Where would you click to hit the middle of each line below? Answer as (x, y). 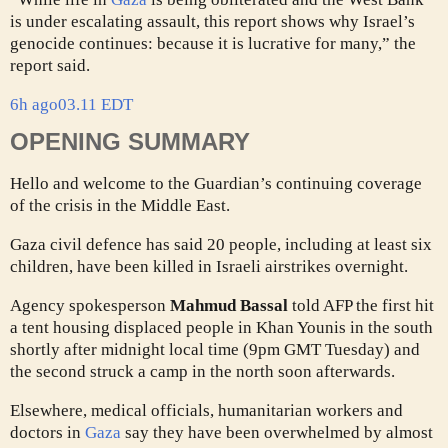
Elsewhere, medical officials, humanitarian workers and (206, 410)
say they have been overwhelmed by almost (277, 432)
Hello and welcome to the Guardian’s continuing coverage (216, 183)
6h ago (34, 104)
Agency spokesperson (90, 305)
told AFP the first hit (361, 305)
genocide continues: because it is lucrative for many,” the (213, 43)
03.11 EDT (95, 104)
